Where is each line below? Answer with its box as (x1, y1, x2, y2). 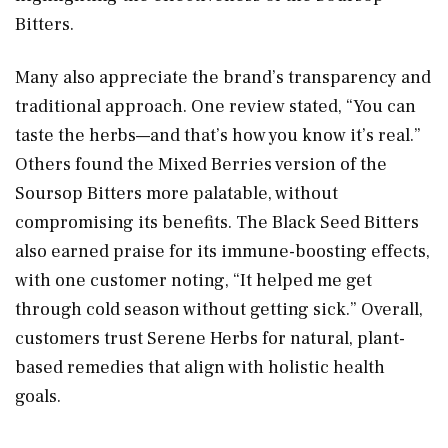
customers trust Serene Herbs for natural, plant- (15, 326, 405, 350)
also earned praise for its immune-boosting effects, (15, 239, 430, 263)
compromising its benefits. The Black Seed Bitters (15, 210, 419, 234)
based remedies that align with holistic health (15, 355, 385, 379)
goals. (15, 384, 61, 408)
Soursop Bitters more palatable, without (15, 181, 338, 205)
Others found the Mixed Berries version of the (15, 152, 387, 176)
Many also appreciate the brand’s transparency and (15, 65, 431, 89)
